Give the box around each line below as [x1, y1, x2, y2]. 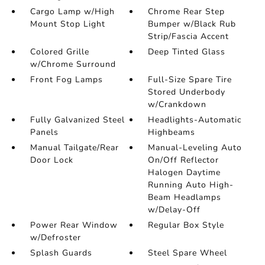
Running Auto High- [148, 179, 234, 191]
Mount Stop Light [30, 18, 105, 30]
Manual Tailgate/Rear [30, 142, 119, 154]
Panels [30, 127, 59, 138]
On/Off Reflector [148, 154, 219, 166]
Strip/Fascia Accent [148, 31, 230, 43]
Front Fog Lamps [30, 74, 103, 86]
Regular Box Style [148, 219, 225, 231]
